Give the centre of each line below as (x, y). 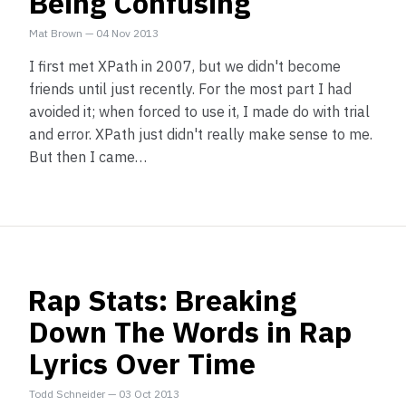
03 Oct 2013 (149, 394)
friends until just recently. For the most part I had (190, 89)
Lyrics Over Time (142, 363)
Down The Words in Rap (190, 332)
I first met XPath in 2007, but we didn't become (185, 66)
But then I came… (88, 157)
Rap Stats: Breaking (162, 300)
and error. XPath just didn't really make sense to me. (201, 134)
